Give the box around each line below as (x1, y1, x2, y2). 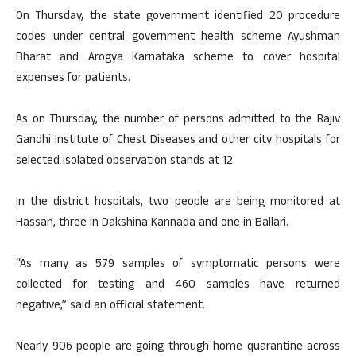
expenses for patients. (16, 69, 130, 89)
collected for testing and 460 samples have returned (16, 276, 340, 296)
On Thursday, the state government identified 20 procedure (16, 7, 340, 27)
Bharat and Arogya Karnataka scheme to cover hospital (16, 48, 340, 68)
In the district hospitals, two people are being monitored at (16, 193, 340, 213)
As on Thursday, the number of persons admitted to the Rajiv (16, 110, 340, 130)
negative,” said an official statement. (16, 296, 205, 316)
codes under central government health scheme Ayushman (16, 28, 340, 48)
